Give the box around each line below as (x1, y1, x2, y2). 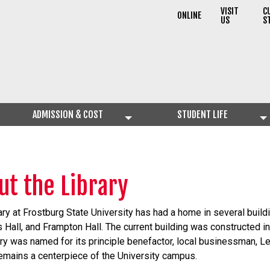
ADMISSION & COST (32, 108, 103, 121)
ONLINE (177, 10, 201, 22)
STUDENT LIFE (177, 108, 228, 121)
